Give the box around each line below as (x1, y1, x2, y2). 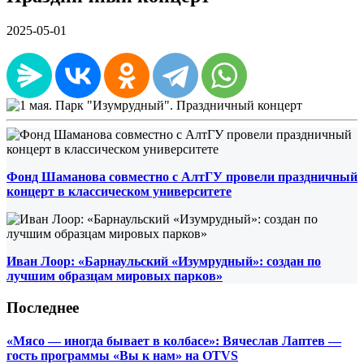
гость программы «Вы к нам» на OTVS (6, 348, 238, 362)
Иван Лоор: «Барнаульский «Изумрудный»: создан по (6, 253, 321, 268)
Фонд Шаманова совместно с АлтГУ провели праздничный (6, 169, 357, 184)
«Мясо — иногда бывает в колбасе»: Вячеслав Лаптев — (6, 333, 341, 348)
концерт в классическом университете (6, 184, 232, 198)
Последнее (6, 298, 79, 316)
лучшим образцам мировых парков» (6, 268, 223, 283)
